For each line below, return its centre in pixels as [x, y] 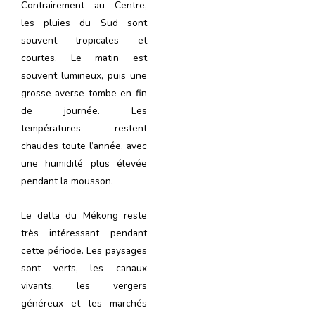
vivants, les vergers [84, 285]
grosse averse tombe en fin [84, 93]
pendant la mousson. [67, 181]
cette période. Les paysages [84, 250]
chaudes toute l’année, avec [84, 146]
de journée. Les [84, 110]
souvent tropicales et [84, 40]
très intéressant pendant [84, 233]
